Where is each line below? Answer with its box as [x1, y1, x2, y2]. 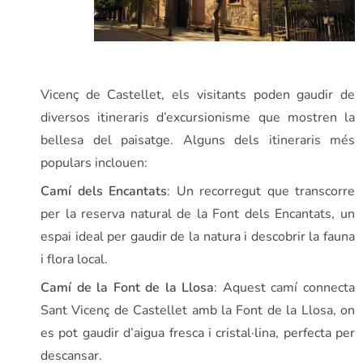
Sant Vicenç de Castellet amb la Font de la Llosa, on [41, 301, 355, 320]
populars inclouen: [41, 154, 147, 173]
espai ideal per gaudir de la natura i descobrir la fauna [41, 228, 355, 246]
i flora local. [41, 250, 108, 269]
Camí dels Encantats [41, 182, 167, 201]
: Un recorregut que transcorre [167, 182, 355, 201]
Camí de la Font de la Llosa [41, 279, 215, 297]
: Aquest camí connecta [214, 279, 356, 297]
